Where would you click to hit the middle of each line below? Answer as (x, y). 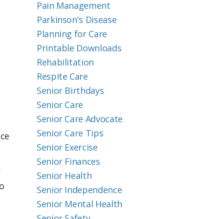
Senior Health (64, 175)
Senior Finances (68, 161)
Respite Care (62, 76)
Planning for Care (72, 34)
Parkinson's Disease (77, 20)
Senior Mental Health (79, 204)
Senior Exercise (67, 147)
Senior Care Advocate (80, 119)
